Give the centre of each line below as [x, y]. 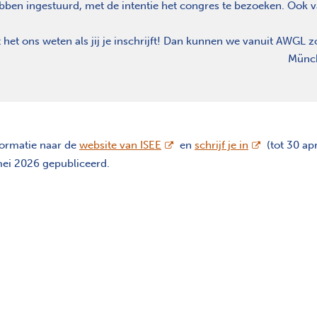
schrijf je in [221, 145]
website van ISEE [120, 145]
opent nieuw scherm [211, 145]
